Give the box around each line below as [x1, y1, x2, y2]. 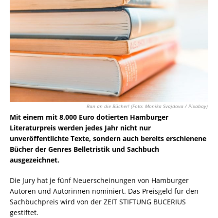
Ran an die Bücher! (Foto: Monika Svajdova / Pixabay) [87, 103, 208, 110]
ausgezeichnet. [10, 155, 59, 165]
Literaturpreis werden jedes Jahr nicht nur [10, 123, 151, 133]
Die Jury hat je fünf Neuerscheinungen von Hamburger [10, 176, 189, 185]
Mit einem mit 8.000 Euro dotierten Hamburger [10, 112, 168, 122]
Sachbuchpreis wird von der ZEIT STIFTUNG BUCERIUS [10, 197, 186, 207]
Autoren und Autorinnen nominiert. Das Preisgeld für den [10, 186, 199, 196]
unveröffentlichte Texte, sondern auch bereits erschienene [10, 134, 206, 144]
